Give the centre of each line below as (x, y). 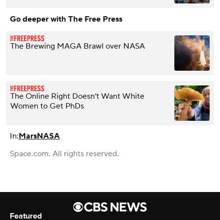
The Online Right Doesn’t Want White (77, 96)
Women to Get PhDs (47, 106)
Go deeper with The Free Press (66, 19)
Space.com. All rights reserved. (65, 154)
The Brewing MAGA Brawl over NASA (78, 46)
